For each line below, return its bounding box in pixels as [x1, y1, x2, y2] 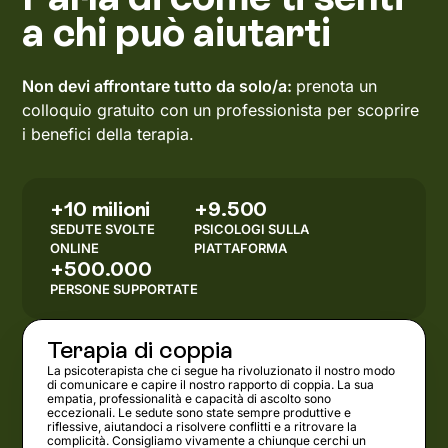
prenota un [296, 75, 378, 96]
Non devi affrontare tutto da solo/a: [22, 75, 297, 96]
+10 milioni [50, 196, 151, 221]
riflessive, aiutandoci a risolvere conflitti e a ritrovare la [47, 418, 358, 434]
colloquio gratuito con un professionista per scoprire [22, 99, 420, 120]
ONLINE [50, 239, 100, 256]
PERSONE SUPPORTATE [50, 280, 199, 297]
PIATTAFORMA [194, 239, 288, 256]
